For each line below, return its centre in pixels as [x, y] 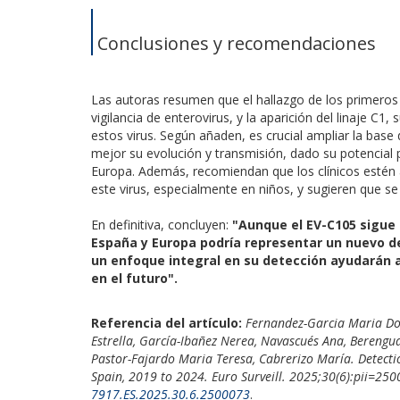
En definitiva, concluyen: [162, 224]
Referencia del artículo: [167, 322]
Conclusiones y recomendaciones [237, 43]
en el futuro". [134, 278]
